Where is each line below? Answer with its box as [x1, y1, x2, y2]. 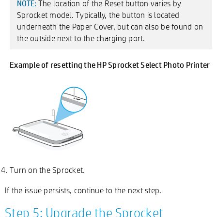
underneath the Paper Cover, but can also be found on [17, 21, 203, 31]
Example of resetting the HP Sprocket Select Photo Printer [10, 59, 210, 70]
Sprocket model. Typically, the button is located [17, 10, 179, 20]
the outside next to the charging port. [17, 33, 145, 43]
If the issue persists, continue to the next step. [5, 185, 162, 195]
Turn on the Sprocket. [10, 165, 85, 175]
